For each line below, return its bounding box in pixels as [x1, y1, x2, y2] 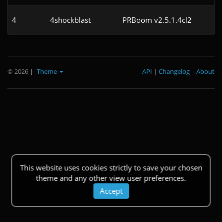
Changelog [159, 66, 190, 76]
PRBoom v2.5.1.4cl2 [122, 14, 192, 25]
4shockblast [50, 14, 91, 25]
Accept [100, 186, 122, 196]
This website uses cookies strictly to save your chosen [20, 163, 202, 172]
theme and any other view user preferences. [36, 173, 186, 183]
